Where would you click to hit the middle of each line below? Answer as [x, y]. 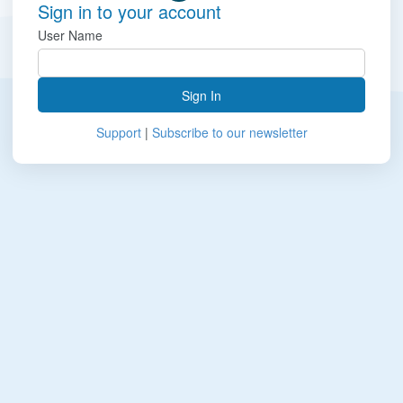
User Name [70, 36]
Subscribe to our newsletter [229, 132]
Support [118, 132]
